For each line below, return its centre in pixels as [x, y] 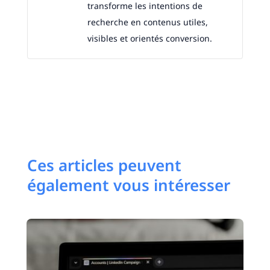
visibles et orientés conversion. [149, 39]
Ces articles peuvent [104, 165]
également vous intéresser [128, 185]
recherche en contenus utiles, [147, 22]
